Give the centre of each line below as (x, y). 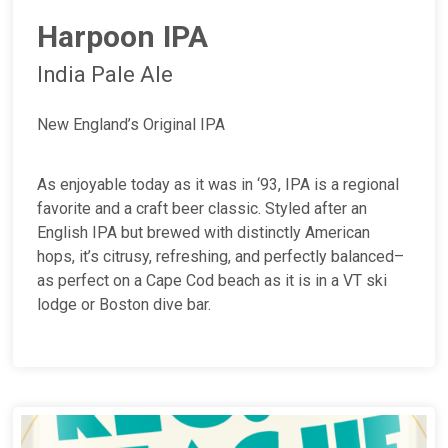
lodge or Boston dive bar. (124, 305)
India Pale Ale (105, 75)
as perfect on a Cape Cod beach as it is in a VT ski (212, 281)
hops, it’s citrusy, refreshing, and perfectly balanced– (221, 257)
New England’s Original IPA (131, 125)
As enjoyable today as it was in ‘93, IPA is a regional (218, 185)
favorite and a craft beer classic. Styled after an (202, 209)
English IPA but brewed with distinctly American (204, 233)
